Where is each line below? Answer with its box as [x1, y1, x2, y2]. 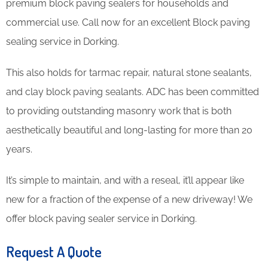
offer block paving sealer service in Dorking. [6, 212, 197, 224]
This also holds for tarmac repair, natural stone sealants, [6, 66, 252, 78]
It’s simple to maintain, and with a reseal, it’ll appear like [6, 174, 244, 186]
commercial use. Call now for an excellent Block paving [6, 16, 250, 28]
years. [6, 143, 32, 155]
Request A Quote [6, 242, 102, 261]
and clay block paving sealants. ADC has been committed [6, 86, 259, 98]
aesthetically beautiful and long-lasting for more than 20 [6, 124, 252, 136]
